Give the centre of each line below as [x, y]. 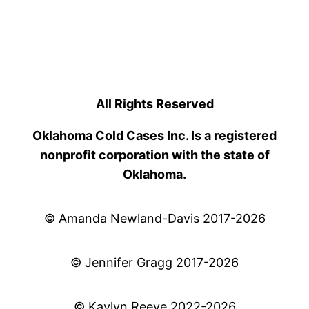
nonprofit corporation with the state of [154, 155]
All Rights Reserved [154, 104]
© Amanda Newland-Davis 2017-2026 [154, 219]
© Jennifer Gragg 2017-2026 [154, 263]
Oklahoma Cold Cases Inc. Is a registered [154, 136]
